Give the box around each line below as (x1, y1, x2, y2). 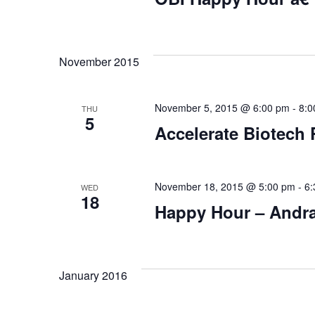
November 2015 (59, 53, 139, 70)
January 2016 (59, 267, 127, 283)
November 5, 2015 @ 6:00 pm (154, 101, 290, 115)
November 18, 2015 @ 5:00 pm (154, 179, 295, 193)
